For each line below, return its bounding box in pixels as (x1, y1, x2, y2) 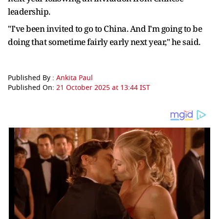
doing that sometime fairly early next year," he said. (8, 36, 200, 47)
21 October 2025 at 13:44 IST (56, 83, 150, 93)
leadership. (8, 6, 50, 17)
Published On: (8, 83, 56, 93)
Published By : (8, 73, 56, 83)
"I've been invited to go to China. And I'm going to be (8, 23, 202, 34)
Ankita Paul (56, 73, 93, 83)
